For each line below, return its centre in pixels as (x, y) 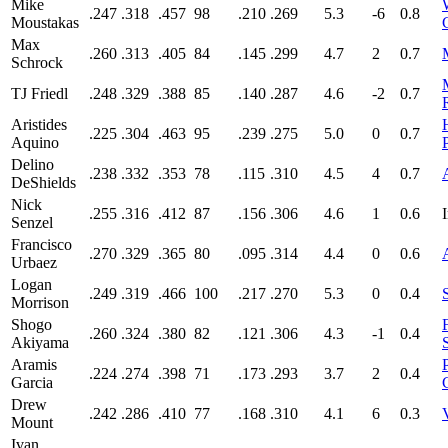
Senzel (32, 222)
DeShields (43, 182)
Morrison (40, 302)
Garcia (32, 382)
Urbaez (34, 262)
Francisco (41, 244)
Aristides (39, 124)
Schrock (37, 62)
